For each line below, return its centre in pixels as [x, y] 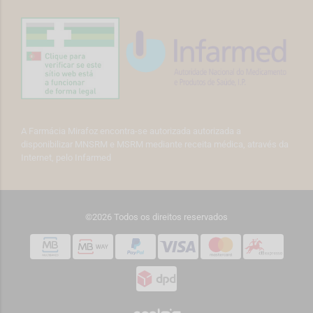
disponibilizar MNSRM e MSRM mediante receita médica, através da [155, 145]
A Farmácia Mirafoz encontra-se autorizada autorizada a [131, 131]
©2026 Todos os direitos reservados [156, 217]
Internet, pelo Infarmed [66, 158]
